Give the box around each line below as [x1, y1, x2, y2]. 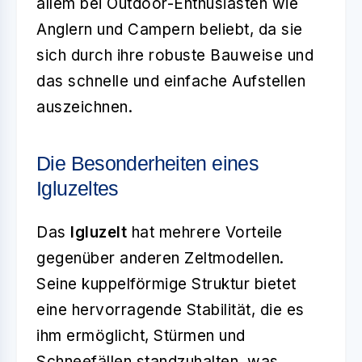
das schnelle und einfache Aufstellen [36, 72, 305, 90]
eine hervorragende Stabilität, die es [36, 301, 305, 319]
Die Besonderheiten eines [36, 152, 259, 175]
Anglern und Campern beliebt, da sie [36, 20, 303, 39]
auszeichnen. [36, 98, 133, 116]
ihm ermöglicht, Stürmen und [36, 326, 246, 345]
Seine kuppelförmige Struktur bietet [36, 275, 297, 293]
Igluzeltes [36, 177, 119, 200]
